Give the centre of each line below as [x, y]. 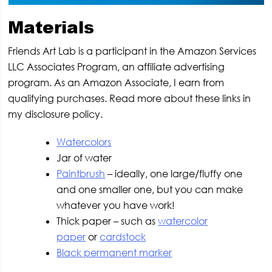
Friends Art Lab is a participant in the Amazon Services [132, 51]
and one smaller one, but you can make [150, 189]
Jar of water [84, 158]
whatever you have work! [116, 205]
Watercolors [84, 142]
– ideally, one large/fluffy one [175, 173]
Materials [51, 26]
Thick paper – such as [107, 221]
